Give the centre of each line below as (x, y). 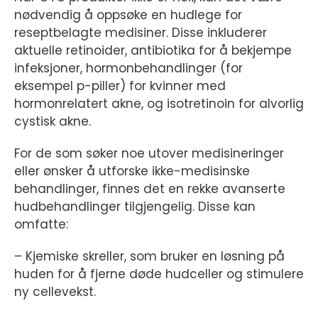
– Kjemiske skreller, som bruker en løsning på (149, 256)
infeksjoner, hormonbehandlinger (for (128, 68)
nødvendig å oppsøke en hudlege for (128, 15)
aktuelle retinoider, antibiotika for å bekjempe (153, 50)
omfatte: (41, 224)
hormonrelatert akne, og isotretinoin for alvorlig (159, 103)
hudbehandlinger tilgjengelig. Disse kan (135, 206)
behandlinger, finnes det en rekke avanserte (150, 188)
